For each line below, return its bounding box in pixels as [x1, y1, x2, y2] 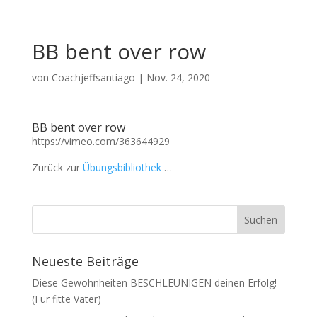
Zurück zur [31, 161, 83, 174]
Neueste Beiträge [31, 253, 139, 270]
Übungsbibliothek [82, 161, 161, 174]
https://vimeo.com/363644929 [31, 134, 170, 148]
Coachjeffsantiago [51, 71, 135, 84]
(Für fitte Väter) [31, 292, 101, 306]
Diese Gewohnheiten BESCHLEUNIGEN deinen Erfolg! [31, 276, 277, 289]
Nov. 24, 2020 [146, 71, 210, 84]
